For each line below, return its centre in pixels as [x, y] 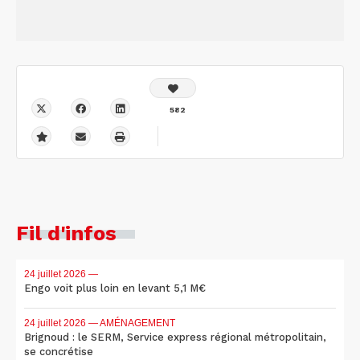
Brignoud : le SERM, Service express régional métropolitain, [175, 337]
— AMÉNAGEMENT [131, 323]
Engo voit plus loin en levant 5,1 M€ [115, 288]
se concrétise [59, 351]
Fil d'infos [66, 233]
